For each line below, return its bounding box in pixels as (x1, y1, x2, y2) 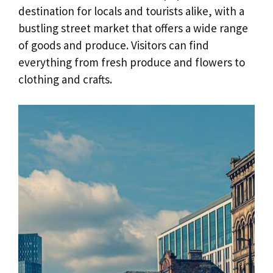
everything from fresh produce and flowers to (18, 54, 245, 69)
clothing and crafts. (18, 71, 112, 87)
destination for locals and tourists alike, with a (18, 3, 244, 18)
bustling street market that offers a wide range (18, 20, 248, 35)
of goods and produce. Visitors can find (18, 37, 209, 52)
